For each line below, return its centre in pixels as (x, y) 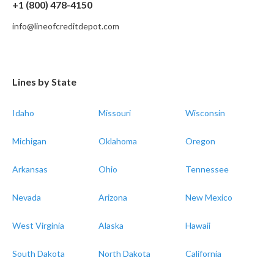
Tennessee (207, 169)
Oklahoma (118, 141)
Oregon (200, 141)
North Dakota (125, 254)
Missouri (115, 113)
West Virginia (38, 226)
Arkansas (30, 169)
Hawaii (198, 226)
